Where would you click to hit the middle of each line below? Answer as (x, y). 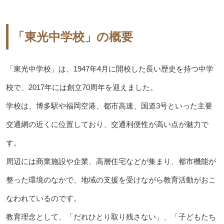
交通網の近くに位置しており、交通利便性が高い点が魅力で (107, 124)
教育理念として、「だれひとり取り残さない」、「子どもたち (111, 217)
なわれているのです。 (43, 198)
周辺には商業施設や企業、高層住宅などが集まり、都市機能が (111, 161)
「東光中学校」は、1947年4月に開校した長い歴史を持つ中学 (109, 69)
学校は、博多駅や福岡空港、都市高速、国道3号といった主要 (109, 106)
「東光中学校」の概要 (72, 37)
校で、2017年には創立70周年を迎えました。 (81, 87)
